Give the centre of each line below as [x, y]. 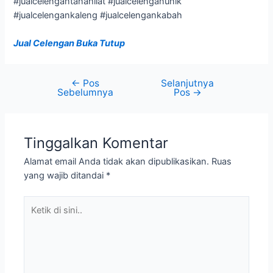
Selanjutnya [188, 83]
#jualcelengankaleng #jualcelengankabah [98, 15]
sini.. [33, 230]
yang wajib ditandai [65, 175]
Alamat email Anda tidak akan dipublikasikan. [117, 161]
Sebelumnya [86, 92]
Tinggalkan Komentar [96, 143]
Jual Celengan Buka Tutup [69, 43]
